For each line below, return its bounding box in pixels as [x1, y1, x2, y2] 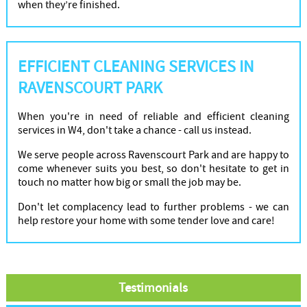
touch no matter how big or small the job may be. [17, 175, 241, 190]
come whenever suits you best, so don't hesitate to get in [17, 162, 290, 176]
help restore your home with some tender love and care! [17, 214, 275, 228]
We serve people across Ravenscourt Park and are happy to [17, 148, 290, 162]
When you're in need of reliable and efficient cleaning [17, 110, 290, 124]
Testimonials [119, 280, 188, 297]
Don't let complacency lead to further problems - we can [17, 200, 290, 214]
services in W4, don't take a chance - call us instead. [17, 123, 251, 138]
